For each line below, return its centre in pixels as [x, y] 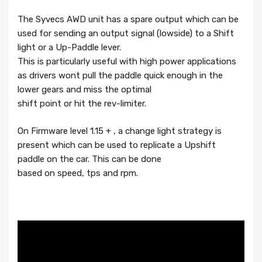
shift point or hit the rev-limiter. [82, 104]
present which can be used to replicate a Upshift [117, 145]
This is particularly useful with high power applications [127, 62]
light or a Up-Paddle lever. [69, 48]
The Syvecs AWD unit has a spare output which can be [128, 20]
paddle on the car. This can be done [89, 159]
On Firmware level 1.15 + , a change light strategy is [120, 131]
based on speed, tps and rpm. [78, 173]
